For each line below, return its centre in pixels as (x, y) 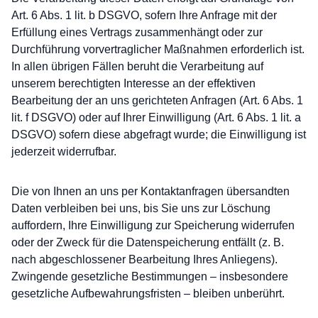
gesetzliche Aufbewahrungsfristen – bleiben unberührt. (148, 294)
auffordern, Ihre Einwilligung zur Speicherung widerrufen (153, 225)
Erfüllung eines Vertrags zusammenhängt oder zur (137, 32)
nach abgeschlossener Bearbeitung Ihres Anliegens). (144, 259)
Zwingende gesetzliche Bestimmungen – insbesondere (150, 276)
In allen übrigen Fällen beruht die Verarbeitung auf (137, 66)
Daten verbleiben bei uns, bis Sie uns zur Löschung (141, 208)
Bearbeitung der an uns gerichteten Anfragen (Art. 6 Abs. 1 (157, 100)
